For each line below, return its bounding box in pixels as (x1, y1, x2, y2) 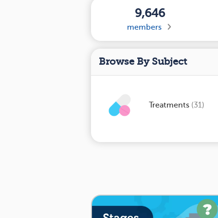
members (127, 23, 162, 32)
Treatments (149, 101, 191, 109)
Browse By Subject (99, 56, 187, 67)
